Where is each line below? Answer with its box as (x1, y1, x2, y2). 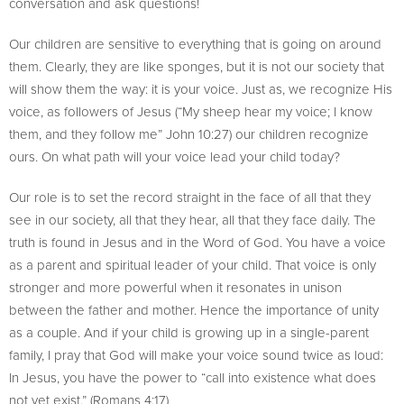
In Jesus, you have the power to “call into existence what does (9, 368, 376, 387)
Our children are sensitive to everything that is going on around (9, 34, 381, 53)
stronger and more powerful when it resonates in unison (9, 278, 342, 297)
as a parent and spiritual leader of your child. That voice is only (9, 255, 376, 274)
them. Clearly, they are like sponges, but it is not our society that (9, 57, 384, 76)
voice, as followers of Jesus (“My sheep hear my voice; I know (9, 102, 372, 121)
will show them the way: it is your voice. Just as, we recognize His (9, 79, 392, 98)
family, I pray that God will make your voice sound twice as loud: (9, 345, 383, 364)
